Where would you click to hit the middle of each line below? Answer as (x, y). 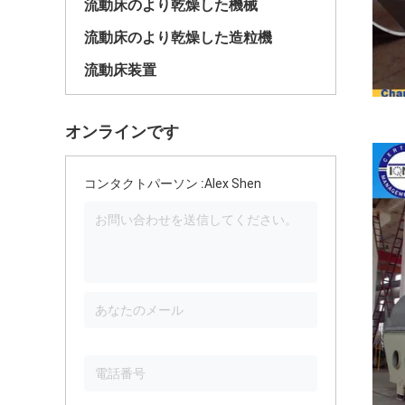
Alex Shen (233, 184)
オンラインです (122, 132)
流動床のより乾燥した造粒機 (178, 38)
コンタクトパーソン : (144, 184)
